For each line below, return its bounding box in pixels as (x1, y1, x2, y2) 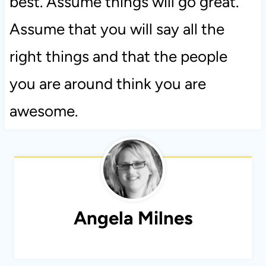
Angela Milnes (73, 207, 193, 230)
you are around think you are (9, 74, 206, 94)
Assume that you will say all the (9, 20, 224, 39)
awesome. (9, 102, 78, 121)
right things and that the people (9, 47, 227, 66)
